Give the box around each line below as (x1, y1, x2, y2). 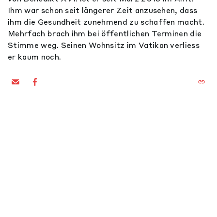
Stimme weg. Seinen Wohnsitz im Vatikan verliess (8, 40, 200, 50)
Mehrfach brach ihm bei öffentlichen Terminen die (8, 29, 202, 38)
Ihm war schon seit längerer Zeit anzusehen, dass (8, 5, 198, 15)
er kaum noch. (8, 52, 62, 62)
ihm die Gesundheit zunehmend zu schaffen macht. (8, 17, 205, 27)
